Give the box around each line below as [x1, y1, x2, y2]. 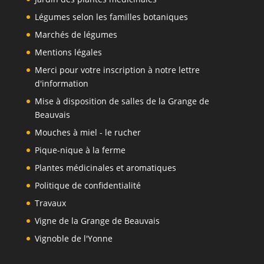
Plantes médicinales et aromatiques [34, 161, 176, 173]
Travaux [34, 197, 66, 209]
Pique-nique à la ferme [34, 144, 126, 156]
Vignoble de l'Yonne [34, 232, 113, 244]
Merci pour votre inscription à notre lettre [34, 64, 200, 75]
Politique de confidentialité [34, 179, 141, 191]
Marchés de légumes [34, 28, 117, 40]
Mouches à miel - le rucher [34, 126, 141, 138]
